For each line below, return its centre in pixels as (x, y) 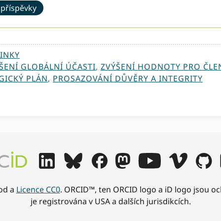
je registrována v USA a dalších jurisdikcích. (110, 202)
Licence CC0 (38, 190)
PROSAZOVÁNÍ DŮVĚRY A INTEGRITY (128, 79)
